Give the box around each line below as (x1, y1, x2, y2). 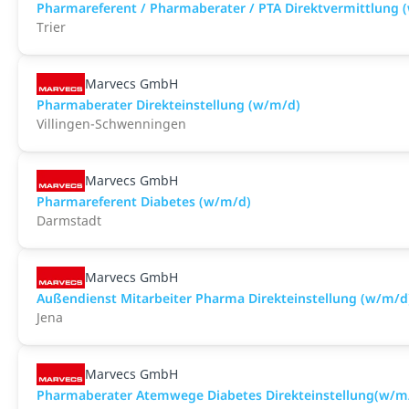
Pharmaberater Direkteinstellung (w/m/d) (37, 96, 300, 113)
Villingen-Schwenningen (37, 115, 186, 132)
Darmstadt (37, 212, 101, 229)
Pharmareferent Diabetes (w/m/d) (37, 193, 251, 210)
